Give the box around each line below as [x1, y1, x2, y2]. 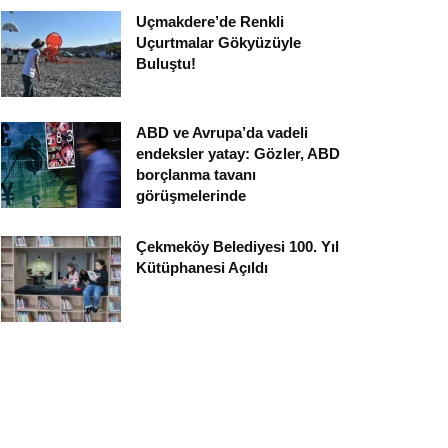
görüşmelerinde [136, 187, 246, 205]
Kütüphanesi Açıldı [136, 259, 268, 277]
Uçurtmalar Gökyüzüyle [136, 34, 301, 52]
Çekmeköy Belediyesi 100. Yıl [136, 238, 339, 256]
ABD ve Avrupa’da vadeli [136, 124, 308, 142]
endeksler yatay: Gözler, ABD [136, 145, 340, 163]
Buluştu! [136, 55, 196, 73]
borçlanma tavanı [136, 166, 256, 184]
